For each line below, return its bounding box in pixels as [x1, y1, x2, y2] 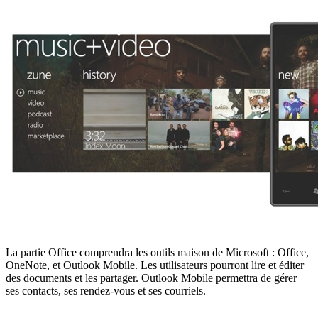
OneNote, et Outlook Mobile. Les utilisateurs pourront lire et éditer [6, 258, 304, 271]
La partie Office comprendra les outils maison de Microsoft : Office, [6, 246, 309, 258]
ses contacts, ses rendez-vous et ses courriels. [6, 284, 206, 297]
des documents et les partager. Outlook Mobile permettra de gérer [6, 271, 297, 284]
